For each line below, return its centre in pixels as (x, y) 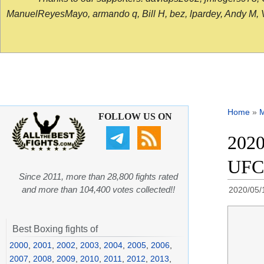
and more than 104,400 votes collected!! (98, 190)
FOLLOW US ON (135, 117)
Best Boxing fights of (55, 229)
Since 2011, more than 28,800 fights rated (98, 177)
